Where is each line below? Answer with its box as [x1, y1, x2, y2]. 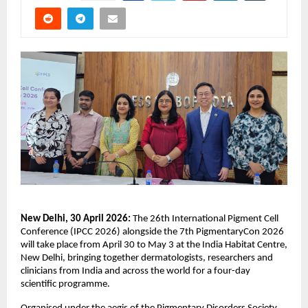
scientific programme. [21, 279, 112, 290]
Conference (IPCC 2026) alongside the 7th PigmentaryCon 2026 [21, 227, 284, 238]
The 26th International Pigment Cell [133, 214, 278, 225]
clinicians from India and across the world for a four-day [21, 266, 250, 277]
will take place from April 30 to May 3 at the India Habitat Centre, [21, 240, 287, 251]
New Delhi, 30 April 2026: [21, 214, 133, 225]
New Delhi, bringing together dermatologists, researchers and [21, 253, 273, 264]
